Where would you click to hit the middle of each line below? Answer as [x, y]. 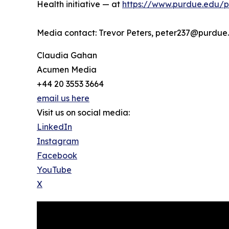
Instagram [58, 141]
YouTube [54, 170]
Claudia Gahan [67, 55]
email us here [63, 98]
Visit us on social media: [83, 113]
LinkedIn [54, 127]
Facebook [57, 156]
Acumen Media [67, 70]
